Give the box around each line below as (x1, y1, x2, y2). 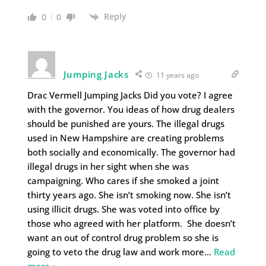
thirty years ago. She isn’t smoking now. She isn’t (27, 189, 231, 201)
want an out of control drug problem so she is (27, 232, 218, 244)
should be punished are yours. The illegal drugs (27, 118, 224, 130)
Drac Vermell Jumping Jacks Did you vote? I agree (27, 89, 233, 102)
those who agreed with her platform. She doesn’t (27, 217, 236, 230)
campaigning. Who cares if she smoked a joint (27, 175, 219, 187)
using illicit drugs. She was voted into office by (27, 203, 220, 216)
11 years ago (154, 70, 199, 81)
